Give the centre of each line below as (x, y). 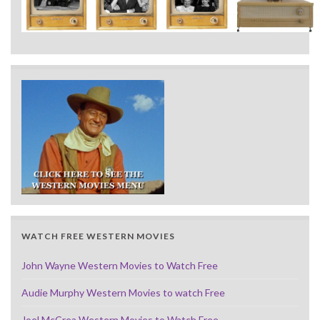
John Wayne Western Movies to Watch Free (120, 265)
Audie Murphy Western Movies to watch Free (123, 292)
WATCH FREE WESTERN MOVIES (98, 236)
